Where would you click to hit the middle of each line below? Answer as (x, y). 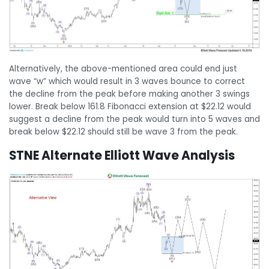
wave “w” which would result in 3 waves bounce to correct (127, 82)
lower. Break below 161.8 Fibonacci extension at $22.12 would (130, 107)
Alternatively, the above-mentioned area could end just (123, 69)
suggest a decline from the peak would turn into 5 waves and (134, 119)
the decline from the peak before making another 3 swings (129, 94)
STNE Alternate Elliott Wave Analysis (122, 156)
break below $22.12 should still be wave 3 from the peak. (123, 132)
